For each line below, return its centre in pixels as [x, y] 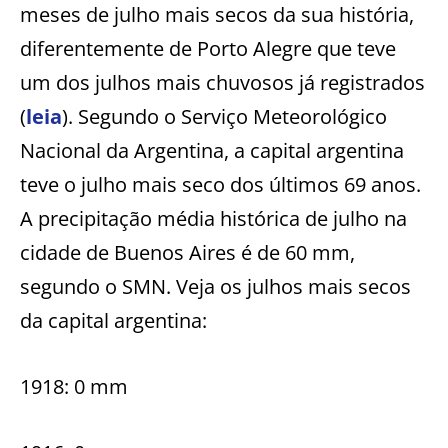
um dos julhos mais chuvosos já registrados [222, 82]
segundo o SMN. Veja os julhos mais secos [215, 286]
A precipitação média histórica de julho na [213, 218]
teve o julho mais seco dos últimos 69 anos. [220, 184]
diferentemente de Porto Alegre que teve [208, 48]
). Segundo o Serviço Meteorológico [224, 116]
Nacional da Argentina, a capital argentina [212, 150]
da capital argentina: [113, 320]
